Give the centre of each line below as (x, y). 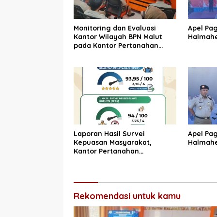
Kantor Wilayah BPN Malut (118, 37)
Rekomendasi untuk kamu (127, 196)
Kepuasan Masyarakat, (113, 143)
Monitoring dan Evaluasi (115, 28)
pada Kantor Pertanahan (116, 46)
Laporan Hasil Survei (109, 134)
